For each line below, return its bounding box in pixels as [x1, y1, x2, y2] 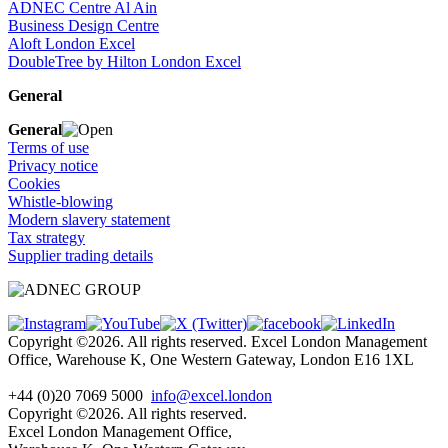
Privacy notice [8, 157, 98, 175]
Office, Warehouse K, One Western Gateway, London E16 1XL [8, 351, 414, 369]
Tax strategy [8, 229, 85, 247]
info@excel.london [151, 387, 272, 405]
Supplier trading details [8, 247, 153, 265]
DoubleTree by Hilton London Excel [8, 53, 241, 71]
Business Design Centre [8, 17, 159, 35]
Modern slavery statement [8, 211, 170, 229]
